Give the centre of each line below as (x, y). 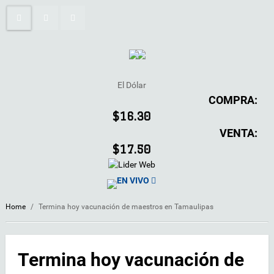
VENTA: (239, 133)
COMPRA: (233, 100)
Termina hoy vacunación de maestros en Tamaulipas (126, 206)
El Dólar (131, 85)
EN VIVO (133, 180)
